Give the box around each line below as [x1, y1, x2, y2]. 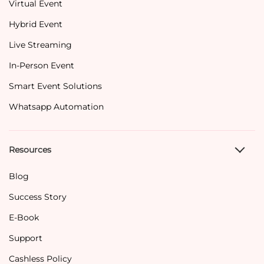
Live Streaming [9, 39, 72, 50]
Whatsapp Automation [9, 101, 104, 112]
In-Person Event [9, 60, 74, 71]
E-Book [9, 212, 39, 223]
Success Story [9, 192, 67, 203]
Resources [9, 144, 51, 156]
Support [9, 233, 42, 244]
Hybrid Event [9, 18, 62, 29]
